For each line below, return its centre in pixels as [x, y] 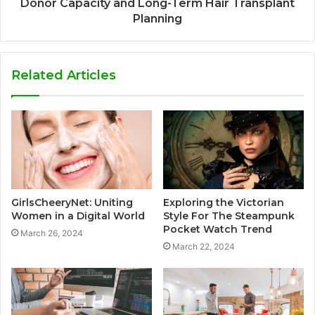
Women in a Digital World [78, 216]
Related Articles [64, 75]
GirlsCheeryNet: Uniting [72, 203]
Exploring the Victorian [224, 203]
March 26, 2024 [52, 233]
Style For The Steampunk [229, 216]
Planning [157, 18]
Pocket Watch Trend [219, 230]
